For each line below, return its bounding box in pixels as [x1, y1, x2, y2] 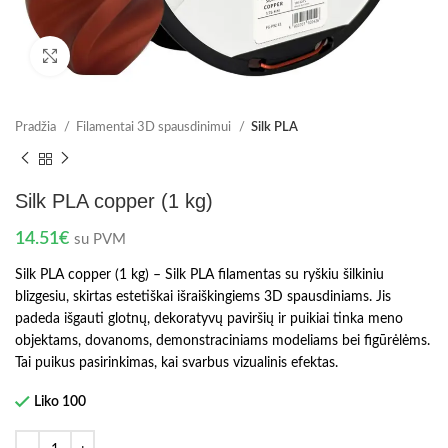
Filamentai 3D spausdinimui [76, 120, 234, 134]
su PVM [74, 231, 126, 247]
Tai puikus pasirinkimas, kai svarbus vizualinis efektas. [15, 355, 338, 370]
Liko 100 [34, 394, 86, 409]
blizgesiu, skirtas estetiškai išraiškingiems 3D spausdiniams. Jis [15, 289, 391, 304]
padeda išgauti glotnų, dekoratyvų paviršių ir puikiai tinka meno [15, 311, 403, 326]
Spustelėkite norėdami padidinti [70, 49, 250, 62]
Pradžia [15, 120, 59, 134]
